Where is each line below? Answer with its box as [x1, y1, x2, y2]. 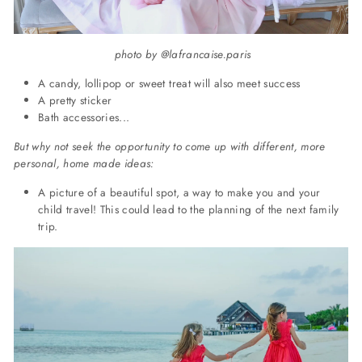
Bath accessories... [38, 109, 130, 126]
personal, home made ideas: [14, 155, 158, 172]
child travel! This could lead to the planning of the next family [38, 201, 339, 218]
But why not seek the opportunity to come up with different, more [14, 138, 326, 155]
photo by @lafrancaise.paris [114, 46, 251, 63]
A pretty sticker [38, 92, 112, 109]
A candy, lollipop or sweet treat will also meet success [38, 75, 301, 92]
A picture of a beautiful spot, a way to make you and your [38, 184, 321, 201]
